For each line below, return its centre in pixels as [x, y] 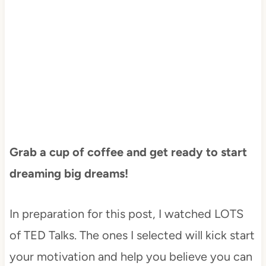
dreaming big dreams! [69, 173]
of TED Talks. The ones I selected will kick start [132, 235]
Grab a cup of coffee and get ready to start [128, 152]
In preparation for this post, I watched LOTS [126, 213]
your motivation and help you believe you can [131, 256]
